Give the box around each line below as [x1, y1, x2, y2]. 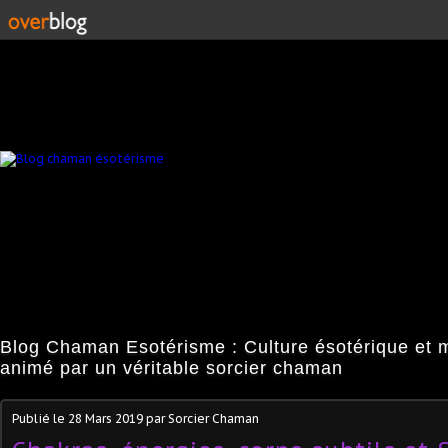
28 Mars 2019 [68, 410, 143, 426]
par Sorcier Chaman [143, 410, 259, 426]
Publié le [12, 410, 68, 426]
